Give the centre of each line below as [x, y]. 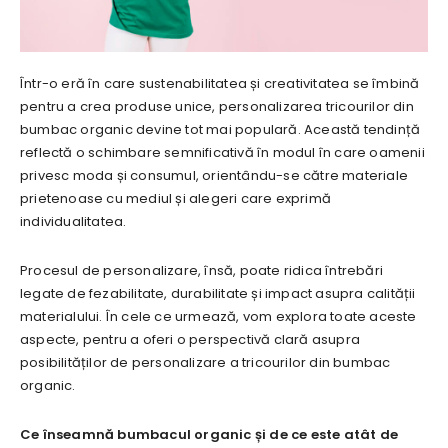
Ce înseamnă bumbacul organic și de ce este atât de [209, 434]
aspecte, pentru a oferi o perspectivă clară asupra [190, 339]
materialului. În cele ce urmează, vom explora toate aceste [218, 316]
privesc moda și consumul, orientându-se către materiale [214, 175]
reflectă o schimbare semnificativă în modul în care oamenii [222, 152]
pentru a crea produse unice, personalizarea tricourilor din [217, 106]
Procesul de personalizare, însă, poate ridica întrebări [201, 270]
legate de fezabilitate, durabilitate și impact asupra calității [218, 293]
